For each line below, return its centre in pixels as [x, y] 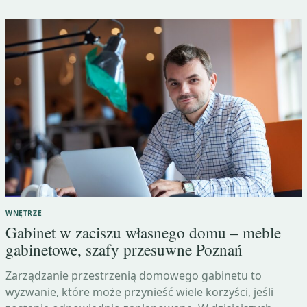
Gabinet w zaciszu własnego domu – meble [143, 233]
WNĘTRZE [24, 213]
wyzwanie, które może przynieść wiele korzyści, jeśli [139, 292]
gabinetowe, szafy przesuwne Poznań [124, 250]
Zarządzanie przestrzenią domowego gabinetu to [134, 276]
